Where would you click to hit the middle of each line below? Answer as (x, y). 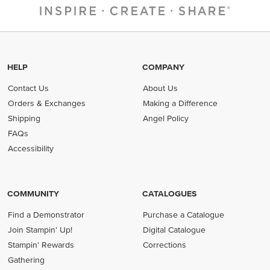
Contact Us (29, 88)
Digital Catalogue (174, 230)
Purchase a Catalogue (184, 215)
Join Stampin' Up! (40, 230)
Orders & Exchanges (47, 103)
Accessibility (31, 148)
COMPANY (163, 67)
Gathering (27, 260)
